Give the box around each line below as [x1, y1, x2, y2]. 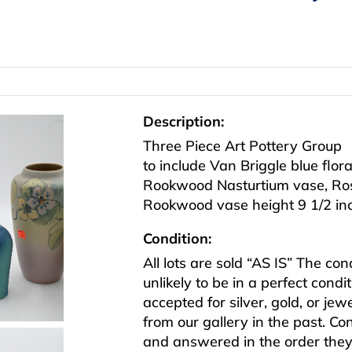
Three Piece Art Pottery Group [143, 137, 342, 156]
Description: [143, 112, 224, 131]
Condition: [143, 229, 211, 248]
